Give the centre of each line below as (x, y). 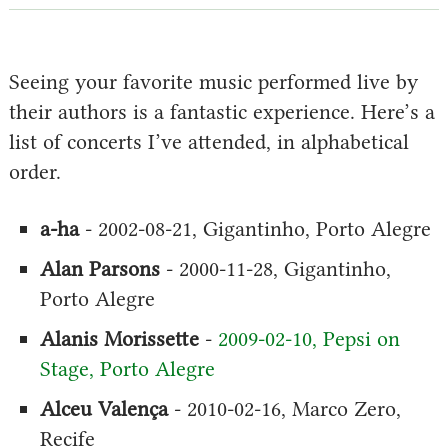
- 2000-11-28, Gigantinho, (275, 268)
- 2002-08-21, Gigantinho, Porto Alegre (254, 228)
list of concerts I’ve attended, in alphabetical (208, 141)
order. (34, 171)
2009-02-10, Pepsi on (308, 338)
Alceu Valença (103, 408)
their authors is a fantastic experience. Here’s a (221, 111)
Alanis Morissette (119, 338)
